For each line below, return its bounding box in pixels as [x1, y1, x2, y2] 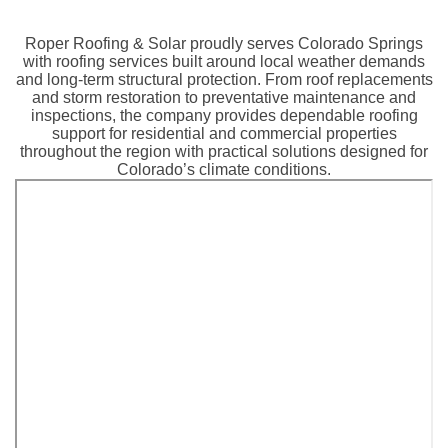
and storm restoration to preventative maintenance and [32, 88, 416, 106]
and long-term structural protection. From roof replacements [15, 70, 433, 88]
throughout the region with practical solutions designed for [20, 142, 428, 160]
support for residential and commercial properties [51, 124, 397, 142]
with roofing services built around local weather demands [23, 52, 425, 70]
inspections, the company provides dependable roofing [30, 106, 418, 124]
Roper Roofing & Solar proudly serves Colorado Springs [25, 34, 423, 52]
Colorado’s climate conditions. [117, 160, 331, 178]
